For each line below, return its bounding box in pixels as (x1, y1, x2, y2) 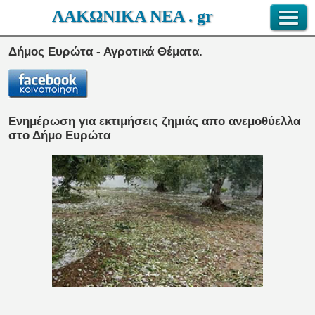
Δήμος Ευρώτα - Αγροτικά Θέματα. (8, 45, 202, 59)
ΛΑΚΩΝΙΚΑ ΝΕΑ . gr (52, 7, 213, 25)
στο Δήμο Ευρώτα (8, 129, 110, 143)
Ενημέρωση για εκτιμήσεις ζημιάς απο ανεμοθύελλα (8, 115, 300, 129)
